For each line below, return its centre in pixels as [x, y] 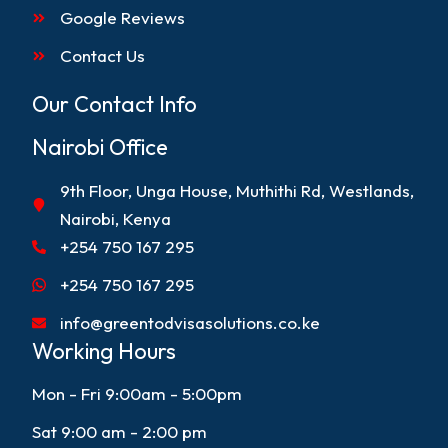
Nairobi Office [100, 147]
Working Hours [104, 350]
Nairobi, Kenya [115, 218]
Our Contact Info [115, 103]
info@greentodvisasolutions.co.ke [189, 322]
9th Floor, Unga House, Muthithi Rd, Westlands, [236, 190]
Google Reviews [122, 17]
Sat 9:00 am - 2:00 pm [120, 432]
